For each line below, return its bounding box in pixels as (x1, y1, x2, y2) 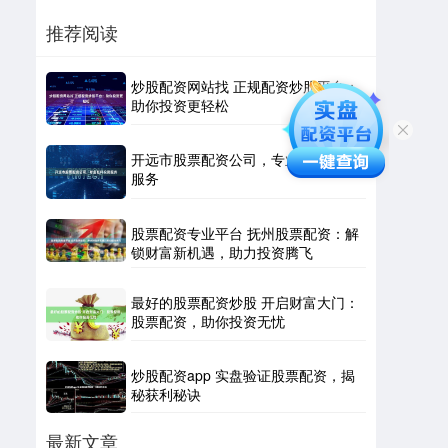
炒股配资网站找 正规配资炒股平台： (131, 75, 359, 96)
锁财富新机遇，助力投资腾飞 (131, 241, 313, 262)
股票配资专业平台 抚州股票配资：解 (131, 222, 359, 243)
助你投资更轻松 (131, 94, 229, 115)
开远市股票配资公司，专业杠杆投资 (131, 149, 355, 170)
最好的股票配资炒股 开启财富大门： (131, 291, 359, 312)
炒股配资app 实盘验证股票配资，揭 (131, 364, 355, 385)
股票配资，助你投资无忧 (131, 310, 285, 331)
